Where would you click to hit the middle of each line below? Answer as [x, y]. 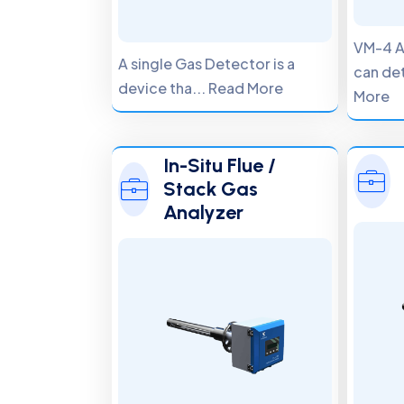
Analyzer [203, 212]
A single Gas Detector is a [207, 64]
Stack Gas [210, 189]
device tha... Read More [201, 88]
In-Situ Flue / [219, 165]
